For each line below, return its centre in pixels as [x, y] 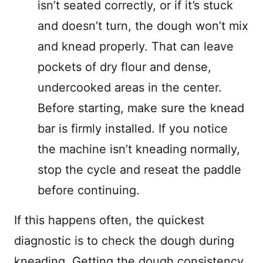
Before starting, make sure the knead [141, 108]
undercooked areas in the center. [130, 87]
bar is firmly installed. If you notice [133, 129]
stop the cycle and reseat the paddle [139, 170]
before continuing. [89, 190]
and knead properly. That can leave [136, 46]
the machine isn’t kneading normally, [139, 149]
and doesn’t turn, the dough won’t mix [143, 26]
